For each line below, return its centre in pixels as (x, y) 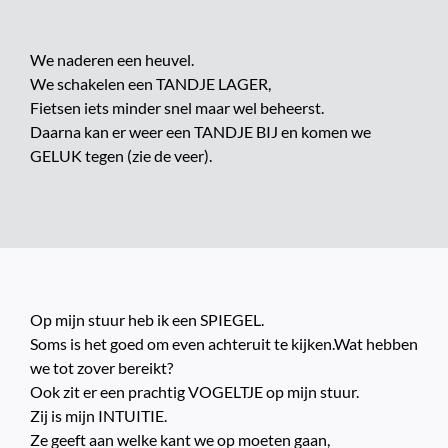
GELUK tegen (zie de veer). (120, 156)
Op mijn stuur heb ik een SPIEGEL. (146, 320)
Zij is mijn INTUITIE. (98, 416)
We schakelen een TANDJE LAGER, (150, 84)
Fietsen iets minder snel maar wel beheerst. (176, 108)
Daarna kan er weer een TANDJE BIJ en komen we (200, 132)
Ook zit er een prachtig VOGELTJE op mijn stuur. (194, 392)
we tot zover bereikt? (101, 368)
